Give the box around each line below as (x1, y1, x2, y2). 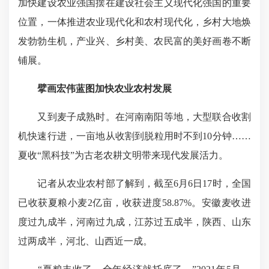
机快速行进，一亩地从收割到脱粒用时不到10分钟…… (18, 131, 251, 141)
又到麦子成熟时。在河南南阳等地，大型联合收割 (18, 112, 251, 122)
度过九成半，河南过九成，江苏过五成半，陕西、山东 (18, 217, 251, 227)
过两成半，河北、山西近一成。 (18, 236, 153, 246)
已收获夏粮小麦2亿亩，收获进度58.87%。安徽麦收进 (18, 198, 251, 208)
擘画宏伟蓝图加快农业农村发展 (37, 83, 172, 94)
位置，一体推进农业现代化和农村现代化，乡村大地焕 (18, 17, 251, 27)
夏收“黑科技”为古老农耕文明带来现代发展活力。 (18, 150, 228, 160)
